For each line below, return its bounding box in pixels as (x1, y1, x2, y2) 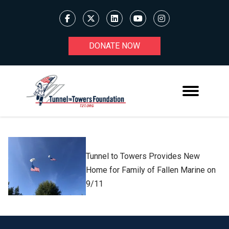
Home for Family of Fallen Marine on (86, 165, 216, 175)
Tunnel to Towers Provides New (86, 151, 200, 162)
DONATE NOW (89, 41, 140, 51)
